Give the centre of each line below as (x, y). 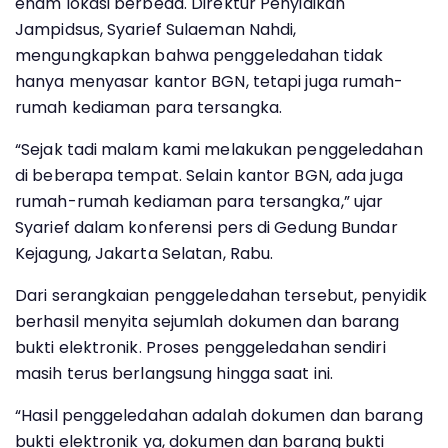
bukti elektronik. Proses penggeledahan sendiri (200, 347)
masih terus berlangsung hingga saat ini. (174, 373)
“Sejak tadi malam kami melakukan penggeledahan (219, 149)
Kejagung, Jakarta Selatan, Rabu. (144, 253)
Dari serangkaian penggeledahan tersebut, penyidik (221, 295)
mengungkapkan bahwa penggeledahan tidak (199, 55)
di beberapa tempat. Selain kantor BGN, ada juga (209, 175)
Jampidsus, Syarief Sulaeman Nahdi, (156, 29)
